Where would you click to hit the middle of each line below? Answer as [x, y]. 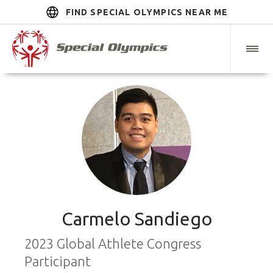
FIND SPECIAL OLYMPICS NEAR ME [147, 12]
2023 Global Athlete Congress [113, 243]
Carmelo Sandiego [136, 219]
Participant [58, 261]
